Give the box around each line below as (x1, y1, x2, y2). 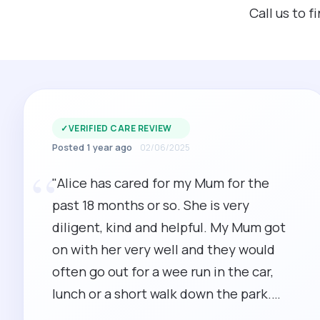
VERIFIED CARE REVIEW (68, 122, 172, 134)
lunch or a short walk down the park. (52, 284, 271, 303)
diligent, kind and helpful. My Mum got (52, 218, 210, 236)
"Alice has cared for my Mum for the (52, 174, 269, 192)
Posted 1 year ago (52, 141, 132, 154)
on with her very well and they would (52, 240, 275, 259)
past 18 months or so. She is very (52, 196, 249, 214)
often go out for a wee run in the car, (52, 262, 274, 281)
